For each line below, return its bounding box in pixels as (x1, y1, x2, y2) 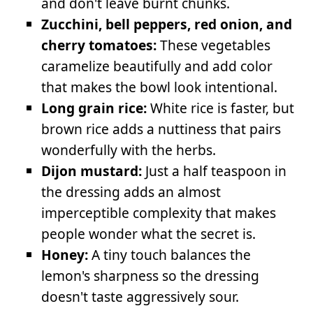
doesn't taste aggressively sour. (41, 287, 240, 307)
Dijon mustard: (41, 161, 143, 181)
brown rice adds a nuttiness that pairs (41, 119, 282, 139)
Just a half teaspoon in (142, 161, 287, 181)
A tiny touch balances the (88, 245, 252, 265)
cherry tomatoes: (41, 36, 157, 55)
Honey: (41, 245, 89, 265)
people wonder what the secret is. (41, 224, 256, 244)
